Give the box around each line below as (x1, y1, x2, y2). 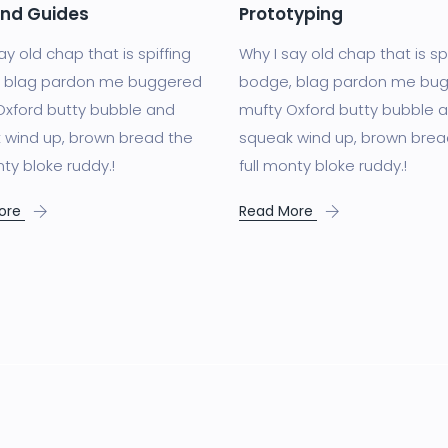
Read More (239, 201, 317, 222)
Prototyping (239, 2, 343, 27)
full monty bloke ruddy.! (239, 155, 407, 177)
